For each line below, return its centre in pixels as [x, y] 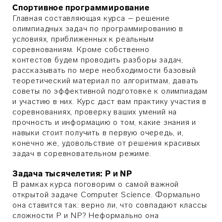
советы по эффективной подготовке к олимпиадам [110, 91]
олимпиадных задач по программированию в [98, 28]
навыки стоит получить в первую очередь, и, [98, 133]
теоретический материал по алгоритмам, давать [106, 81]
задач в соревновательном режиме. [82, 153]
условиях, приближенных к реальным [83, 39]
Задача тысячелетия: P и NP [72, 174]
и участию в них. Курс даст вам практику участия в [110, 101]
